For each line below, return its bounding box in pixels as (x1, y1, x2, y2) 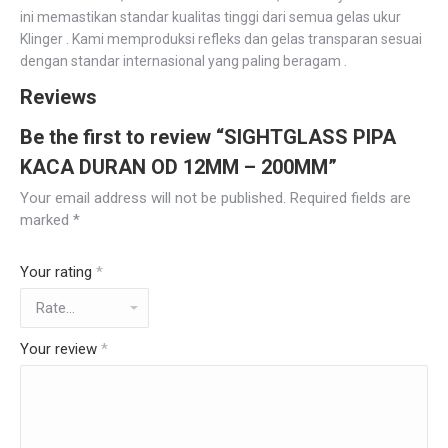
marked (20, 211, 73, 229)
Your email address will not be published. (20, 189, 286, 207)
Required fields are (290, 189, 411, 207)
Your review (20, 340, 101, 358)
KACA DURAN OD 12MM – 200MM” (20, 155, 337, 179)
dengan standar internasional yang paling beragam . (20, 53, 347, 69)
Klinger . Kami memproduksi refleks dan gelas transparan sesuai (20, 31, 422, 47)
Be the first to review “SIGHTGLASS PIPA (20, 125, 396, 149)
